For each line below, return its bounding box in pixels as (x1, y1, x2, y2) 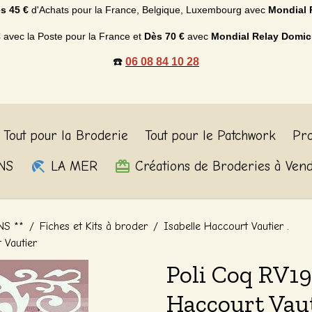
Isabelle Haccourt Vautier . (164, 220, 289, 233)
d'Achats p (28, 4, 77, 15)
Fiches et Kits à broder (40, 220, 148, 233)
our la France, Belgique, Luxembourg (77, 4, 244, 15)
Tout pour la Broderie (3, 128, 128, 143)
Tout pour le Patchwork (144, 128, 276, 143)
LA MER (47, 159, 98, 174)
